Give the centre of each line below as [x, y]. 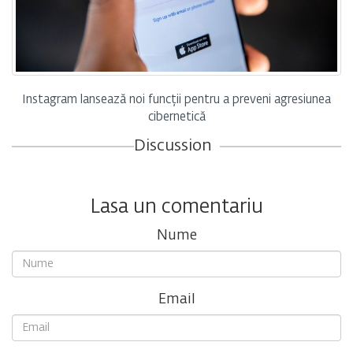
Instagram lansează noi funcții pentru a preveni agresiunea [176, 100]
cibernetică [176, 117]
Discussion [173, 146]
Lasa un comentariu [176, 208]
